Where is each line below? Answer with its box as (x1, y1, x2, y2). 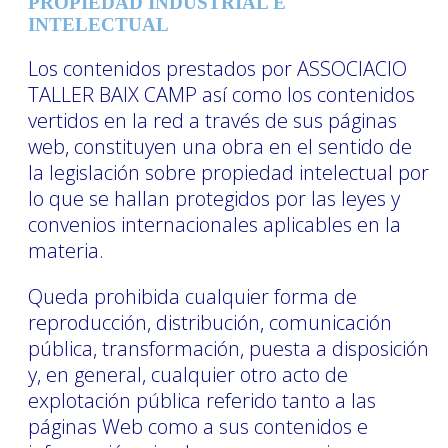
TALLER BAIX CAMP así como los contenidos (28, 80, 415, 108)
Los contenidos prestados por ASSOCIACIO (28, 54, 407, 82)
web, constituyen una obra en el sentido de (28, 132, 412, 160)
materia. (28, 236, 104, 264)
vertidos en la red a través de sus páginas (28, 106, 397, 134)
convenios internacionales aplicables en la (28, 210, 401, 238)
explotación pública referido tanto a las (28, 386, 376, 414)
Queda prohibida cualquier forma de (28, 282, 357, 310)
